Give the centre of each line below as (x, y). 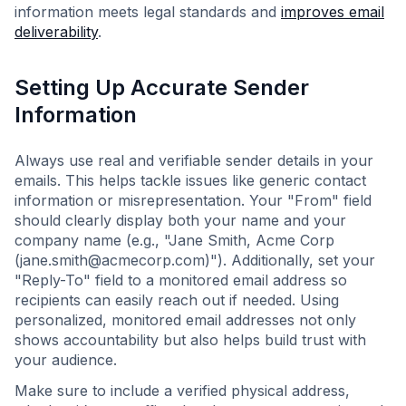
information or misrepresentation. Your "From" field (193, 200)
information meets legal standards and (148, 12)
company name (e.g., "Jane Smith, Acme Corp (174, 240)
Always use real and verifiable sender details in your (194, 160)
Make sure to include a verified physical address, (182, 391)
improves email (333, 12)
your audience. (66, 360)
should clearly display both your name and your (180, 220)
